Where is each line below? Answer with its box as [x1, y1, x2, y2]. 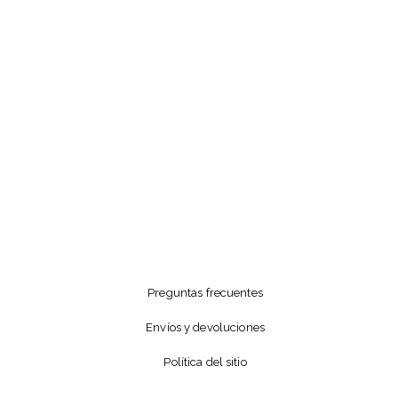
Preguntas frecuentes [147, 286, 263, 299]
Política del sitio [163, 355, 247, 369]
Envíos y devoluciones [146, 321, 265, 334]
